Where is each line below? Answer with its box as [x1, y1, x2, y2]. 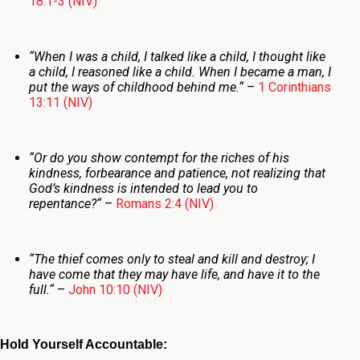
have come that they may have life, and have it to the [28, 267, 320, 283]
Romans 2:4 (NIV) [115, 196, 214, 212]
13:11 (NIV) [28, 95, 92, 111]
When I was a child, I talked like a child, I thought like [33, 49, 325, 65]
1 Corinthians [257, 80, 331, 96]
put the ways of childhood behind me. [28, 80, 239, 96]
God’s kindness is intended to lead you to [28, 181, 258, 197]
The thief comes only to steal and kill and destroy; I [33, 252, 315, 268]
